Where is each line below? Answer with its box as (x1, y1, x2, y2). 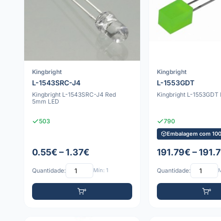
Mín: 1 (93, 167, 108, 174)
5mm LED (32, 97, 59, 105)
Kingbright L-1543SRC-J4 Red (32, 90, 116, 98)
